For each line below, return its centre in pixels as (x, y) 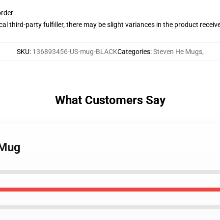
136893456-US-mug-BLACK (75, 52)
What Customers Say (110, 100)
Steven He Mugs (178, 52)
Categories (134, 52)
